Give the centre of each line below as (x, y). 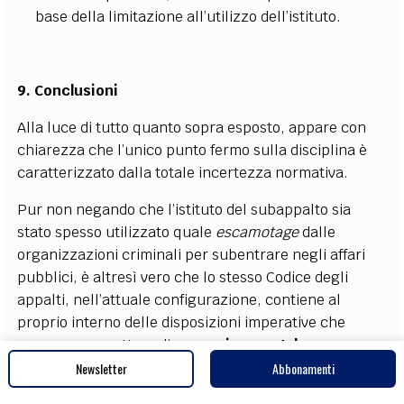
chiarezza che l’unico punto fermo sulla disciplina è (193, 150)
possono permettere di (96, 344)
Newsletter (101, 368)
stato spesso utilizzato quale (117, 232)
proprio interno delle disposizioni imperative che (182, 322)
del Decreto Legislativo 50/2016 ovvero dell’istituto (188, 390)
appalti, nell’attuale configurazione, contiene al (179, 299)
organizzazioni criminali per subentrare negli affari (192, 254)
